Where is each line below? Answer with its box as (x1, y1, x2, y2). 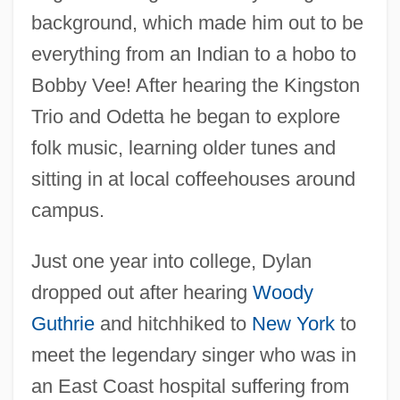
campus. (30, 198, 104, 221)
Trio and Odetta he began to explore (30, 104, 340, 128)
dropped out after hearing (30, 280, 253, 304)
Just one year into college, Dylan (30, 249, 312, 272)
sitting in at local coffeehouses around (30, 167, 355, 190)
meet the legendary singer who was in (30, 343, 356, 366)
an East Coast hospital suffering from (30, 374, 349, 397)
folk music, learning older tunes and (30, 136, 336, 159)
